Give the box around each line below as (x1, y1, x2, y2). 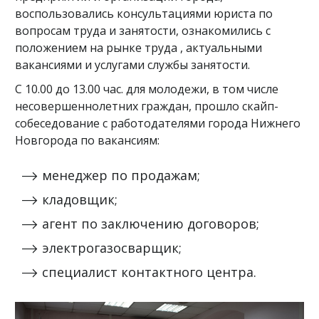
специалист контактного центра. (42, 263, 256, 281)
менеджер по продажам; (42, 167, 200, 184)
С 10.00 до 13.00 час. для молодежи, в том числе (15, 81, 278, 97)
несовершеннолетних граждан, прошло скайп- (15, 98, 278, 114)
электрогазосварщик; (42, 239, 182, 256)
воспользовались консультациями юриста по (15, 6, 273, 21)
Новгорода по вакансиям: (15, 132, 159, 148)
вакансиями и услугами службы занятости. (15, 57, 250, 73)
